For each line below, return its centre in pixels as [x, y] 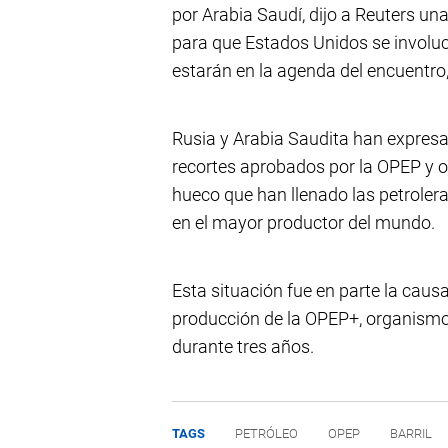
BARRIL [411, 434]
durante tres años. [243, 347]
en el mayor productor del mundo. [303, 223]
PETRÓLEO [266, 434]
